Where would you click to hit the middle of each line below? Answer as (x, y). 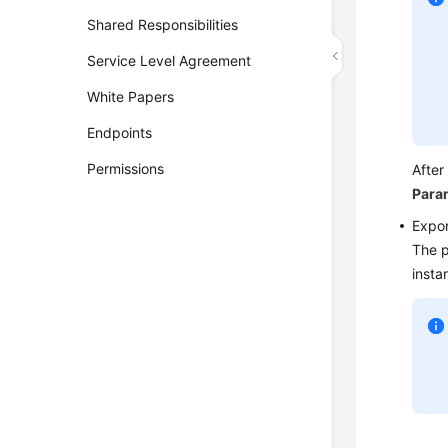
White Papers (131, 96)
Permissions (126, 168)
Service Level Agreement (169, 60)
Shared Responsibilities (163, 24)
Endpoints (120, 132)
